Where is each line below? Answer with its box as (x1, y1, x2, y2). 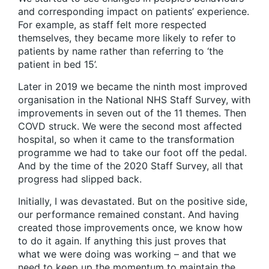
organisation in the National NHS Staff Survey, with (18, 93, 250, 106)
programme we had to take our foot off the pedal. (18, 146, 247, 159)
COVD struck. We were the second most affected (18, 119, 242, 132)
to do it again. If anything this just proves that (18, 234, 226, 247)
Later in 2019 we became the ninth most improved (18, 80, 247, 92)
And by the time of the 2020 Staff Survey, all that (18, 159, 243, 172)
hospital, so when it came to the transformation (18, 133, 234, 145)
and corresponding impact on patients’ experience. (18, 5, 249, 17)
